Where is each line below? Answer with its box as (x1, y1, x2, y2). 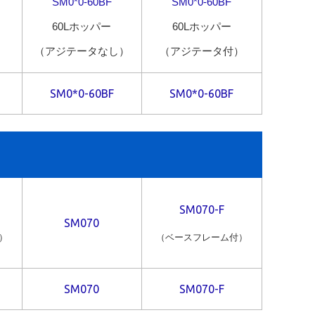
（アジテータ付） (159, 46, 244, 58)
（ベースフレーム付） (155, 232, 247, 243)
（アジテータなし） (34, 46, 129, 58)
